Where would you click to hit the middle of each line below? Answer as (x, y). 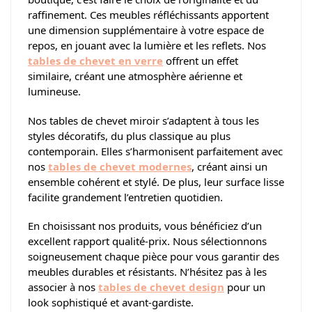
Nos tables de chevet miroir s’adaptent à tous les (143, 120)
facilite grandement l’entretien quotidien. (125, 197)
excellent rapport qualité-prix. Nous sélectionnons (147, 241)
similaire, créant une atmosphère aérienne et (135, 76)
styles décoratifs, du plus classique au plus (129, 135)
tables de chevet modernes (120, 166)
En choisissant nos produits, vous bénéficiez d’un (145, 226)
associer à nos (63, 287)
